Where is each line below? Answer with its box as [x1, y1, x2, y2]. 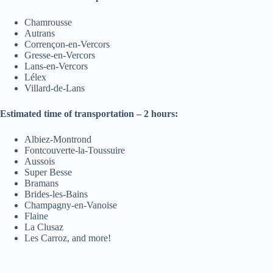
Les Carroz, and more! [24, 232, 111, 243]
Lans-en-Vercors [24, 60, 88, 71]
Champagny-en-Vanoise [24, 199, 117, 210]
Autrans [24, 27, 55, 38]
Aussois [24, 155, 55, 166]
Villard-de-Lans [24, 82, 85, 93]
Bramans [24, 177, 58, 188]
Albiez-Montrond [24, 133, 91, 144]
